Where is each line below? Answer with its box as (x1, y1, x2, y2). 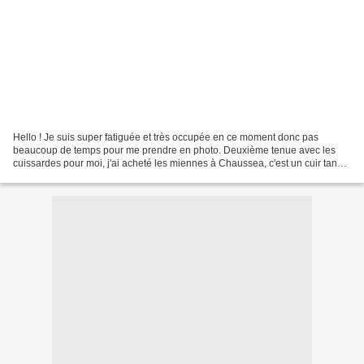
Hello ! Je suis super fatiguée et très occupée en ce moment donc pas (13, 131, 318, 143)
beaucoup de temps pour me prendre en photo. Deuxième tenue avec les (13, 144, 336, 156)
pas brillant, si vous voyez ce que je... (13, 170, 176, 182)
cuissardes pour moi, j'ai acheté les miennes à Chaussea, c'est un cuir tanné (13, 157, 349, 169)
